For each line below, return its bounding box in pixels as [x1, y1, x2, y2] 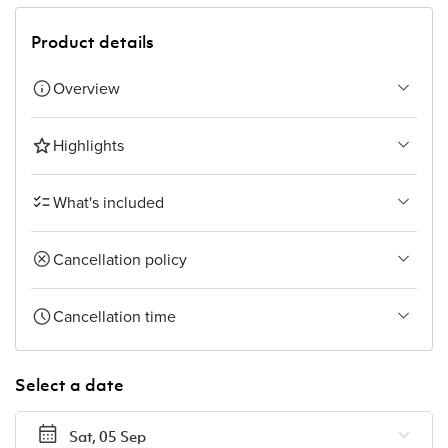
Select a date [15, 374, 124, 396]
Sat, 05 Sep [69, 426, 146, 446]
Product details [31, 31, 154, 53]
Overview [53, 79, 120, 99]
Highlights [53, 136, 124, 156]
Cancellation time [53, 307, 176, 327]
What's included [53, 193, 164, 213]
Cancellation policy [53, 250, 187, 270]
